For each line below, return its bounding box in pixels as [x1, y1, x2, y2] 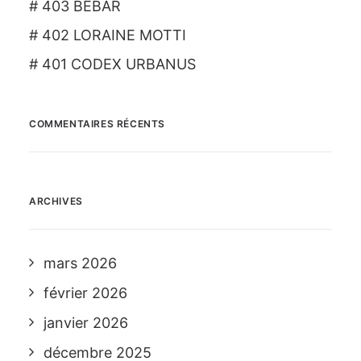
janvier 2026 [44, 314, 128, 331]
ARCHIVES [29, 195, 83, 207]
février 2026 [44, 284, 127, 301]
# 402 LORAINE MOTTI [29, 27, 186, 44]
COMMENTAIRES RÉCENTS [29, 118, 165, 130]
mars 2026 [44, 255, 117, 272]
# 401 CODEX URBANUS [29, 56, 196, 73]
